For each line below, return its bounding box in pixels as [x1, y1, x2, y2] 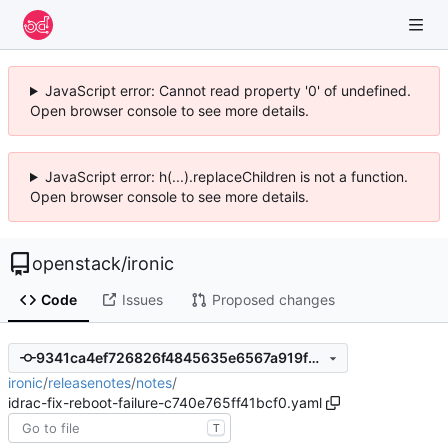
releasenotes [48, 373, 131, 391]
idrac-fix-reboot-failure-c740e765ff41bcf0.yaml [8, 393, 322, 411]
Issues [121, 291, 163, 309]
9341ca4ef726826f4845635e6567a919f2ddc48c [307, 349, 319, 367]
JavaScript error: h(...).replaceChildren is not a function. [44, 168, 408, 185]
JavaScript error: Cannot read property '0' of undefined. [44, 82, 411, 99]
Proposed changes [211, 291, 335, 309]
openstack [32, 253, 121, 274]
